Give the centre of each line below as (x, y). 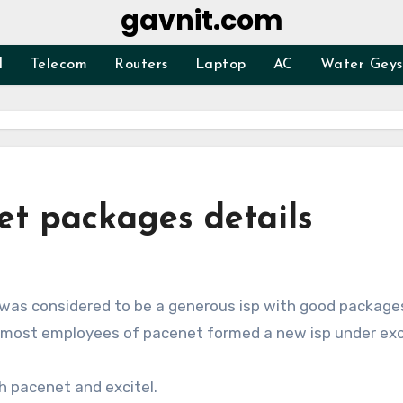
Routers (141, 65)
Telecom (58, 65)
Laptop (220, 65)
